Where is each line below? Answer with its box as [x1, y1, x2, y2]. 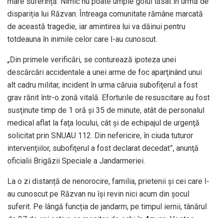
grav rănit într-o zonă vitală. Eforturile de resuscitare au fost [7, 93, 210, 103]
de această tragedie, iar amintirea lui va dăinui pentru [7, 22, 185, 32]
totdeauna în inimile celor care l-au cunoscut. [7, 35, 157, 44]
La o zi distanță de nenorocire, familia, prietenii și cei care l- [7, 177, 209, 186]
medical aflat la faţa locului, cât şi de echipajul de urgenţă [7, 118, 200, 128]
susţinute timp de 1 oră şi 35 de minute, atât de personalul [7, 106, 204, 115]
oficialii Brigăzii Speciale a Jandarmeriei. [7, 156, 145, 166]
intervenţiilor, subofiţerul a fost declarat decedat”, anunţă [7, 144, 199, 153]
